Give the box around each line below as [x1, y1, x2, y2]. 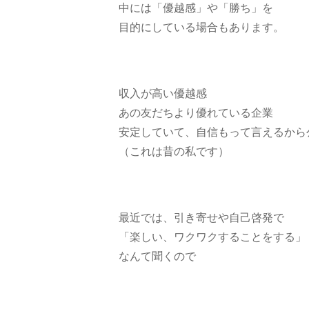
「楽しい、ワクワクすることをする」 [119, 230, 306, 243]
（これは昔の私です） [119, 145, 229, 157]
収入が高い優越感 [119, 87, 207, 99]
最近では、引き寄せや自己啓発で [119, 211, 284, 223]
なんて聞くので [119, 250, 196, 262]
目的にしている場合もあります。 [119, 21, 284, 33]
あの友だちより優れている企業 [119, 106, 273, 119]
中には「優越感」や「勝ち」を [119, 1, 273, 14]
